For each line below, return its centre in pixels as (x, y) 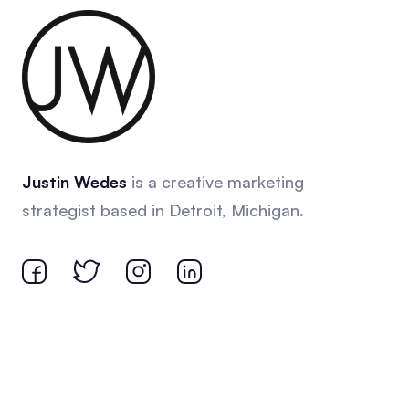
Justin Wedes (74, 181)
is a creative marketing (215, 181)
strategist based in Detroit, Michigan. (163, 210)
